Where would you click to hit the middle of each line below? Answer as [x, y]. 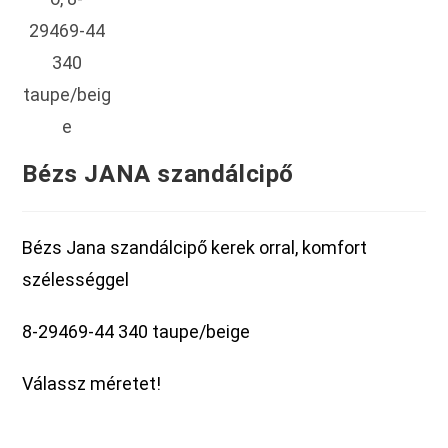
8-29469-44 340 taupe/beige [136, 332]
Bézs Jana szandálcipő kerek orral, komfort [195, 248]
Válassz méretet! [92, 384]
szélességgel [76, 280]
